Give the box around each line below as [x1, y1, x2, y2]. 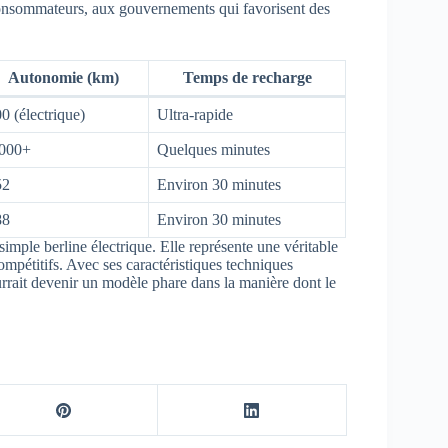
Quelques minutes [157, 141, 270, 159]
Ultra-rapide [157, 106, 233, 124]
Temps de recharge [182, 69, 312, 87]
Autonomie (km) [7, 69, 119, 87]
